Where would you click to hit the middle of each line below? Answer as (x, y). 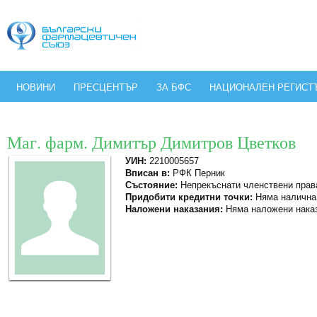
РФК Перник (197, 173)
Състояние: (151, 185)
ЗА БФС (174, 87)
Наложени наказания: (174, 209)
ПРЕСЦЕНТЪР (106, 87)
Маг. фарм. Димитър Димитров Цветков (151, 142)
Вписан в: (148, 173)
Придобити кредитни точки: (189, 197)
